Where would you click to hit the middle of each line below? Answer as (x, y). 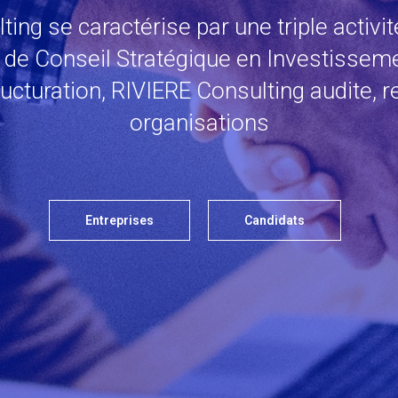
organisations (199, 122)
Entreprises (119, 221)
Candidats (275, 221)
